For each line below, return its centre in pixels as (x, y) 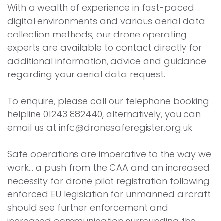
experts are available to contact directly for (105, 48)
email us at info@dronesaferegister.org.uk (100, 128)
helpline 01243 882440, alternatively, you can (104, 114)
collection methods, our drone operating (97, 34)
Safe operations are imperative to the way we (109, 154)
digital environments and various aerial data (106, 21)
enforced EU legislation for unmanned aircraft (109, 194)
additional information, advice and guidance (107, 61)
